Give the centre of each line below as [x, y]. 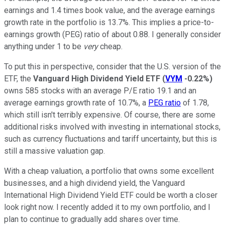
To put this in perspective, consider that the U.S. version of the [113, 67]
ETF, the [19, 79]
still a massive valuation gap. [54, 151]
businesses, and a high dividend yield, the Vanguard [94, 183]
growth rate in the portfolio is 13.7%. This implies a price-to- [109, 23]
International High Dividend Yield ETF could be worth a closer [111, 195]
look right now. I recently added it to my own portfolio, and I [107, 207]
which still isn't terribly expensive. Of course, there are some [110, 115]
